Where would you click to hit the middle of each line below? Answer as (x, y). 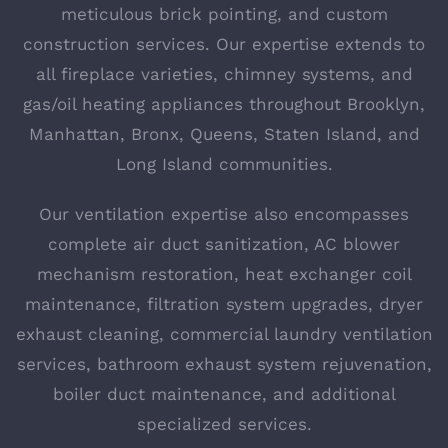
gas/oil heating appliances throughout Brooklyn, (224, 103)
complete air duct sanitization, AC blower (224, 243)
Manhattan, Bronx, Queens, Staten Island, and (224, 133)
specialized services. (224, 423)
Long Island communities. (224, 163)
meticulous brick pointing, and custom (224, 13)
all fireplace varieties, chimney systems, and (224, 73)
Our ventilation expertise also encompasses (224, 213)
